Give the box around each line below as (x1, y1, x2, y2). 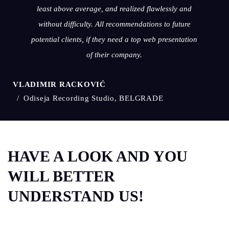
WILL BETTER (8, 168, 115, 185)
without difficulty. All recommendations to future (38, 20, 191, 29)
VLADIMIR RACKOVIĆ (13, 80, 106, 89)
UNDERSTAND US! (8, 188, 144, 205)
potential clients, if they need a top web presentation (31, 35, 198, 44)
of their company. (86, 51, 143, 59)
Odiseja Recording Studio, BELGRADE (23, 94, 164, 103)
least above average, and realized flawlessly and (37, 5, 192, 13)
